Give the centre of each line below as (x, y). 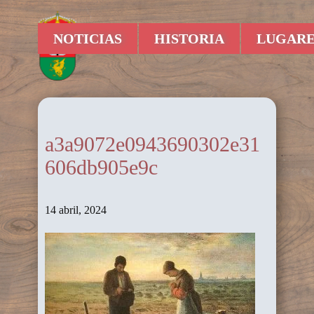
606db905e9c (101, 167)
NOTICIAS (88, 39)
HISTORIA (189, 39)
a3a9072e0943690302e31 (152, 144)
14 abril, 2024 (76, 210)
